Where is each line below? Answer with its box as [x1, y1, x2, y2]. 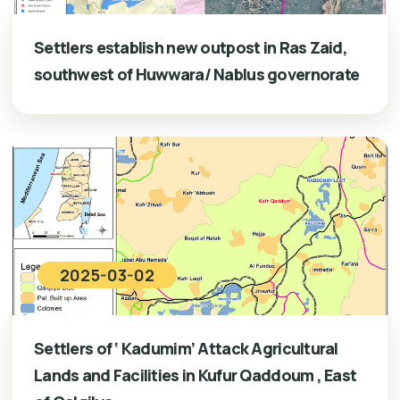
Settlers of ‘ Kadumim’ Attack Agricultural [34, 337, 338, 359]
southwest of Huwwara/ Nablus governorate [34, 63, 360, 85]
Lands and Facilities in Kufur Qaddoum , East [34, 364, 357, 386]
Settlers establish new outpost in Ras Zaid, [34, 37, 348, 58]
